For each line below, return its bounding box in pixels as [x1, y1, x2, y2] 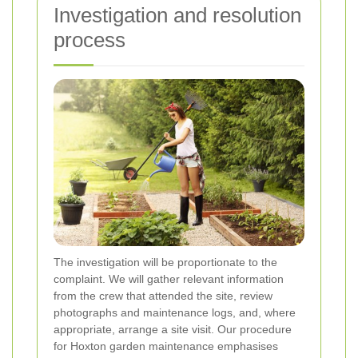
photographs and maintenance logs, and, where [54, 306, 296, 320]
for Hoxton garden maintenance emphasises [54, 340, 278, 353]
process [54, 28, 125, 53]
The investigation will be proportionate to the [54, 256, 277, 269]
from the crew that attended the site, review [54, 289, 272, 303]
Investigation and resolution [54, 3, 301, 28]
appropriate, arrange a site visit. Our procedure [54, 323, 292, 336]
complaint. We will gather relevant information [54, 272, 284, 286]
